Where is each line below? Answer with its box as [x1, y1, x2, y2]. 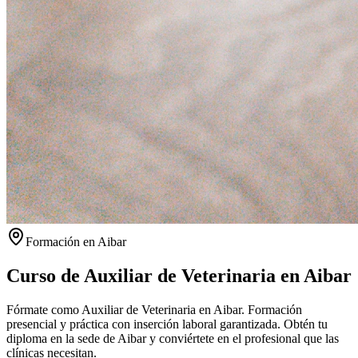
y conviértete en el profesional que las [146, 331, 339, 345]
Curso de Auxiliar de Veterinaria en [6, 265, 304, 286]
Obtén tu [280, 316, 328, 331]
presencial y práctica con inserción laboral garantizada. [6, 316, 280, 331]
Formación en [26, 235, 97, 249]
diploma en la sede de [6, 331, 117, 345]
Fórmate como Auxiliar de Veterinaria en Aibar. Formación [6, 302, 302, 316]
